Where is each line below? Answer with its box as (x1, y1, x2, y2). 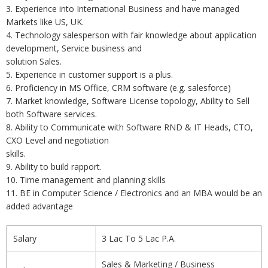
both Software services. (6, 108, 97, 120)
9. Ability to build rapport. (6, 161, 102, 172)
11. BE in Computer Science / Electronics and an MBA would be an (6, 187, 262, 199)
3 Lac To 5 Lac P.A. (102, 233, 176, 244)
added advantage (6, 200, 73, 212)
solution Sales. (6, 56, 62, 67)
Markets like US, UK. (6, 16, 84, 28)
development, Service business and (6, 42, 142, 54)
